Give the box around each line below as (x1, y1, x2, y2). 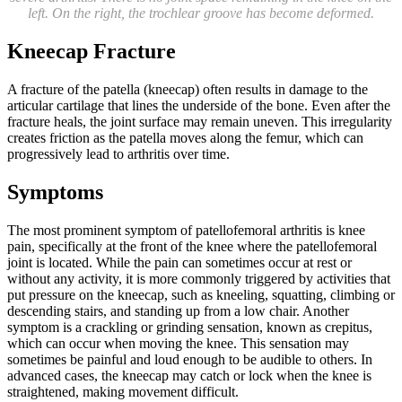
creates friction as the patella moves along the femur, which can (7, 129, 363, 145)
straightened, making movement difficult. (7, 383, 239, 399)
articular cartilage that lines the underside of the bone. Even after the (7, 97, 390, 113)
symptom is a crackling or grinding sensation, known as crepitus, (7, 319, 372, 335)
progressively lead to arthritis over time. (7, 145, 230, 162)
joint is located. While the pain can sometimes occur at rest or (7, 254, 352, 270)
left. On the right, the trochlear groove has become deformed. (28, 4, 374, 21)
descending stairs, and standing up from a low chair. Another (7, 302, 349, 319)
